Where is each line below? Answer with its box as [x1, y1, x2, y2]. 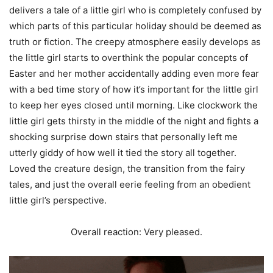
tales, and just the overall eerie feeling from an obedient [9, 179, 250, 191]
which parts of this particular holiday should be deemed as [9, 20, 261, 32]
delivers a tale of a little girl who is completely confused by [9, 4, 261, 16]
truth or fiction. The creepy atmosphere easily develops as [9, 36, 261, 48]
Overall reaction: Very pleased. [71, 226, 202, 238]
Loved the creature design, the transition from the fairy [9, 163, 245, 175]
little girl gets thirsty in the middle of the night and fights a [9, 115, 258, 127]
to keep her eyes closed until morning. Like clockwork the [9, 99, 258, 112]
